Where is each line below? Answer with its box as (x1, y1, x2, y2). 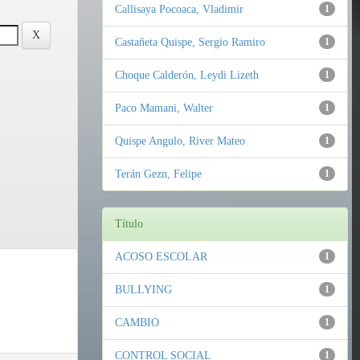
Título (115, 218, 143, 231)
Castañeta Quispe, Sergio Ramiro (115, 36, 265, 49)
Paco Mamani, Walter (115, 102, 213, 115)
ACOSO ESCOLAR (115, 251, 207, 264)
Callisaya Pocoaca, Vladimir (115, 3, 243, 16)
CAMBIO (115, 317, 159, 329)
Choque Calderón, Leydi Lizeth (115, 69, 259, 82)
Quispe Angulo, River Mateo (115, 135, 245, 148)
